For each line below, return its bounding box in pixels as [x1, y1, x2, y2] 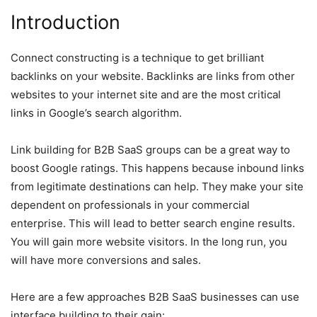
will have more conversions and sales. [11, 253, 201, 267]
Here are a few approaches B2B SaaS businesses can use [11, 289, 299, 304]
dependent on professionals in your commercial [11, 197, 250, 212]
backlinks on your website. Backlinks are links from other [11, 69, 295, 83]
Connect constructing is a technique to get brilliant [11, 50, 264, 64]
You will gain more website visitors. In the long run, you [11, 234, 287, 248]
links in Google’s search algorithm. [11, 105, 182, 120]
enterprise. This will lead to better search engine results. [11, 216, 295, 230]
